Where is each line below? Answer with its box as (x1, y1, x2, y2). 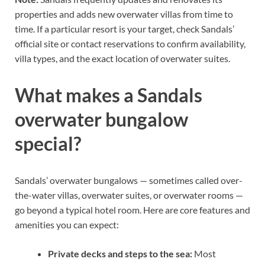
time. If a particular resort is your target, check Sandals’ (15, 23, 234, 35)
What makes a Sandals (15, 83, 202, 107)
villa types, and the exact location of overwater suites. (15, 53, 230, 64)
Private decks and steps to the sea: (48, 248, 192, 260)
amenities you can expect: (15, 219, 119, 231)
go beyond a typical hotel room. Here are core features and (15, 204, 250, 216)
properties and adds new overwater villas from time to (15, 8, 233, 20)
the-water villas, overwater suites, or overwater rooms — (15, 189, 243, 201)
